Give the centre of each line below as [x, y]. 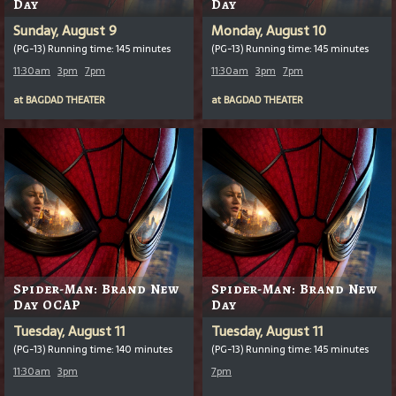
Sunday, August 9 [65, 30]
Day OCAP [47, 305]
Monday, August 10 [269, 30]
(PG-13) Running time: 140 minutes [93, 349]
